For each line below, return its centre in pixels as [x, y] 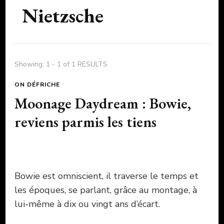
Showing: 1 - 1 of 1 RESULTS [61, 64]
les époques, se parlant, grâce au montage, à [106, 190]
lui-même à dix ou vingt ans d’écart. [87, 204]
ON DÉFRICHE [37, 84]
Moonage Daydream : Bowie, [103, 103]
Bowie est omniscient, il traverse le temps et [106, 176]
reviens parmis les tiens [85, 121]
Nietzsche [63, 15]
